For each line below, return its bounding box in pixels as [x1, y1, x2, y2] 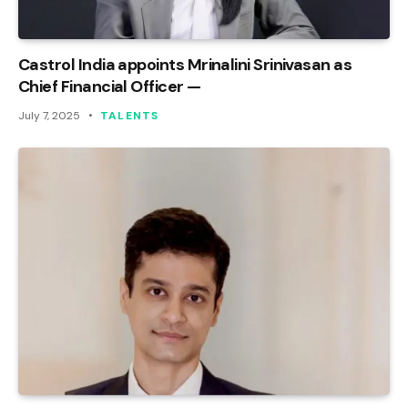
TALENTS [100, 108, 159, 124]
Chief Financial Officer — [18, 76, 201, 98]
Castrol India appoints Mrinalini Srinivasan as [18, 54, 352, 76]
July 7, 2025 [18, 108, 80, 124]
